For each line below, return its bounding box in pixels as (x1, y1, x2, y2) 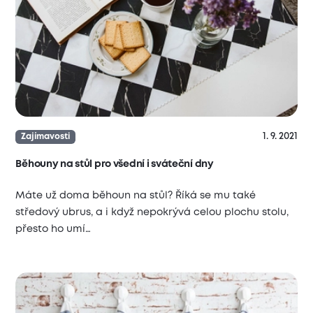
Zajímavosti (20, 133, 70, 141)
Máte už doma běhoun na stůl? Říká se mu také (15, 191, 256, 201)
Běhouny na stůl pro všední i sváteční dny (15, 160, 214, 169)
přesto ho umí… (15, 225, 92, 234)
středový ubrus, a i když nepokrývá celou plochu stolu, (15, 208, 289, 217)
